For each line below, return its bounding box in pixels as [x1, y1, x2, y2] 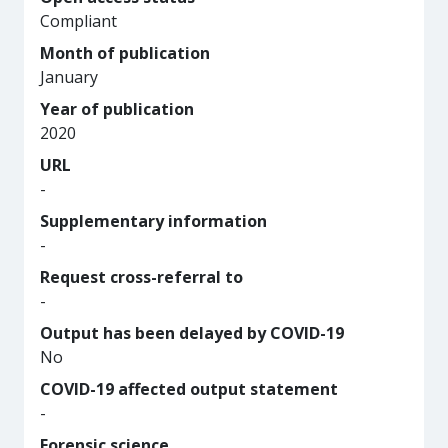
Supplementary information [40, 210, 267, 232]
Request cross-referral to [40, 266, 243, 288]
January [40, 66, 98, 88]
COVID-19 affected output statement [40, 378, 338, 400]
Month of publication [40, 42, 210, 64]
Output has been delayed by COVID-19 [40, 322, 344, 344]
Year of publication [40, 98, 194, 120]
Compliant [40, 10, 117, 32]
